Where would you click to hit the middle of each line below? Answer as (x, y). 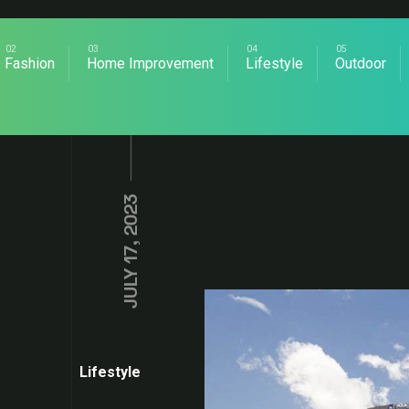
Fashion (30, 63)
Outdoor (361, 63)
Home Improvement (151, 63)
